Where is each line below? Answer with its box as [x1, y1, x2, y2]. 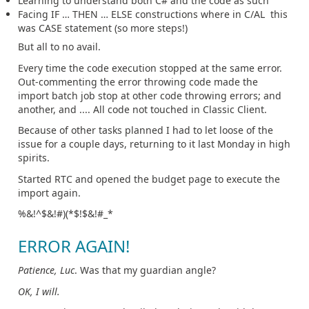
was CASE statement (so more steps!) [18, 21, 188, 35]
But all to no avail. [18, 40, 101, 54]
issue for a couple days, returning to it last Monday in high [18, 137, 290, 151]
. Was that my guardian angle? [74, 263, 216, 277]
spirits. [18, 151, 50, 165]
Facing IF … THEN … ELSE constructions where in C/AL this [18, 8, 288, 21]
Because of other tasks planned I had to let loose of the [18, 123, 273, 137]
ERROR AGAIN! [18, 235, 130, 258]
